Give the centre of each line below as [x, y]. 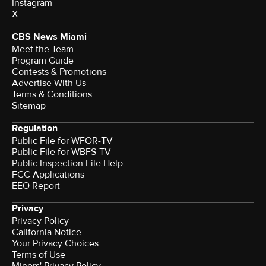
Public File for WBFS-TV [61, 152]
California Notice [47, 232]
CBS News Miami [49, 37]
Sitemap [29, 106]
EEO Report [36, 186]
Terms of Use [39, 255]
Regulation [35, 129]
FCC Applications [48, 175]
